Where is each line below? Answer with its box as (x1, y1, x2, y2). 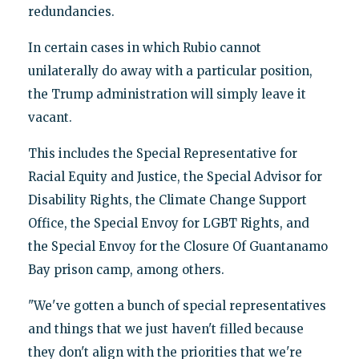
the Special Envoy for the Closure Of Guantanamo (27, 238, 328, 254)
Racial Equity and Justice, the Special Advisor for (27, 168, 322, 184)
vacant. (27, 109, 72, 125)
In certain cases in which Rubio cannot (27, 39, 261, 55)
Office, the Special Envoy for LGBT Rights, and (27, 215, 309, 231)
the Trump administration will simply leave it (27, 86, 306, 102)
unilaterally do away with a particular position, (27, 63, 313, 79)
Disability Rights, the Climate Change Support (27, 192, 307, 208)
